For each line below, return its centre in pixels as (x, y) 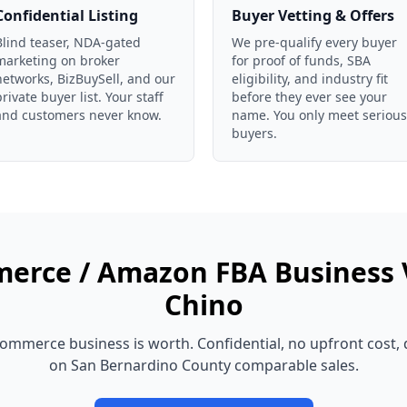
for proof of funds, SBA (301, 60)
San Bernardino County (150, 365)
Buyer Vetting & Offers (313, 15)
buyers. (254, 133)
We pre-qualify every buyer (314, 42)
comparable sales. (294, 365)
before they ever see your (309, 97)
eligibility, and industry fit (310, 79)
